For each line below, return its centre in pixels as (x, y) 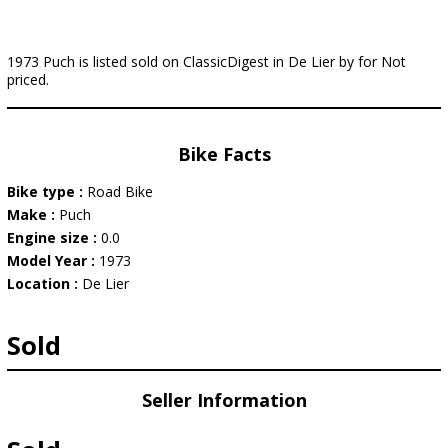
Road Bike (120, 191)
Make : (33, 214)
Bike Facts (224, 154)
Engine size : (54, 237)
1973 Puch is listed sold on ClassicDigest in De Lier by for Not (206, 61)
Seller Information (224, 400)
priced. (28, 79)
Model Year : (53, 260)
